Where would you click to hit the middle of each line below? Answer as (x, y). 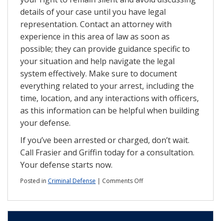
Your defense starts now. (66, 165)
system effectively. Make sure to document (99, 73)
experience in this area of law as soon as (95, 36)
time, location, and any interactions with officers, (110, 98)
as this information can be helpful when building (110, 110)
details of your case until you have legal (93, 12)
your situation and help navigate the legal (97, 61)
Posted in (34, 181)
